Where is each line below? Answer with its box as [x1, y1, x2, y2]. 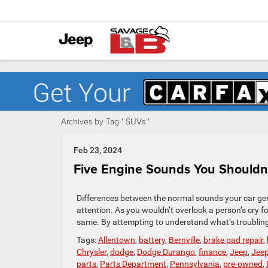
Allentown [98, 235, 135, 245]
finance [199, 247, 226, 257]
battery [139, 235, 165, 245]
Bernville [169, 235, 200, 245]
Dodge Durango [137, 247, 195, 257]
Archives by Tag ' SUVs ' [61, 115, 150, 127]
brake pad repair [203, 235, 263, 245]
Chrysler [77, 247, 106, 257]
